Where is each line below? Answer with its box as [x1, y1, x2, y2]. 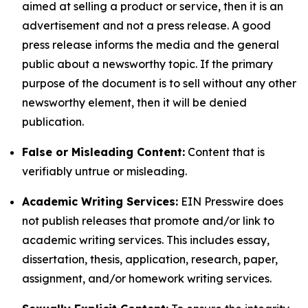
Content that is [185, 145, 265, 159]
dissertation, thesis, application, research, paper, [22, 252, 278, 266]
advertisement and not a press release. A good [22, 19, 271, 32]
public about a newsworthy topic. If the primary [22, 57, 273, 71]
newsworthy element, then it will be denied [22, 96, 247, 109]
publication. [22, 115, 84, 129]
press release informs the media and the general [22, 38, 279, 52]
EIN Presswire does [178, 195, 283, 208]
